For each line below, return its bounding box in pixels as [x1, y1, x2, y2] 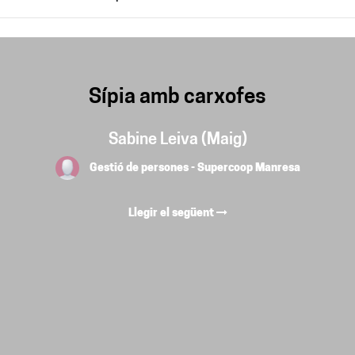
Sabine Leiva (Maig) [108, 132, 247, 149]
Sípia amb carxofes [89, 87, 266, 109]
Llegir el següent [128, 208, 216, 220]
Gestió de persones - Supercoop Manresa [89, 162, 300, 174]
